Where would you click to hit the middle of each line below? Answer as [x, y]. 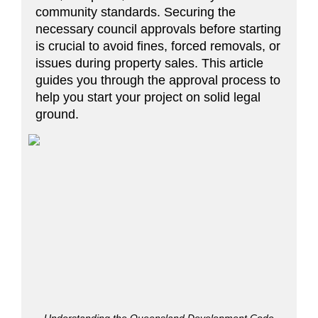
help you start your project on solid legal [148, 97]
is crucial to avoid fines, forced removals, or [158, 46]
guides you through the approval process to [158, 80]
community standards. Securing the [136, 12]
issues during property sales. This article [149, 63]
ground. [57, 114]
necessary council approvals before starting [158, 29]
